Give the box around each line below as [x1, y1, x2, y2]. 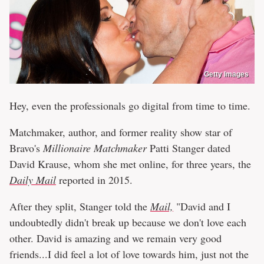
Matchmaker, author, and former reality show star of [9, 125, 232, 140]
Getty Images [204, 70, 249, 79]
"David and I [173, 199, 230, 214]
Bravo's [9, 141, 43, 156]
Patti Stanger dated [147, 141, 230, 156]
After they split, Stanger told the [9, 199, 150, 214]
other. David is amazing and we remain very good [9, 231, 222, 246]
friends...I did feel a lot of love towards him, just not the [9, 247, 249, 262]
